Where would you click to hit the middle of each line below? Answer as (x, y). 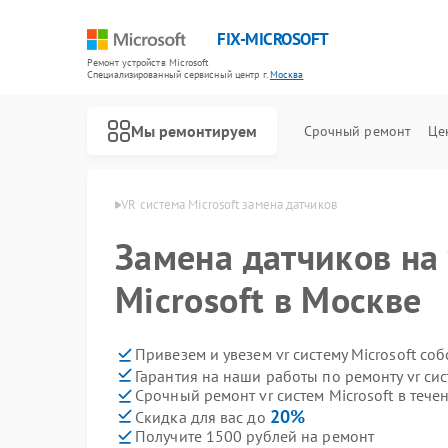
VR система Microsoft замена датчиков (229, 204)
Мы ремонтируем (194, 130)
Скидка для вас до (202, 416)
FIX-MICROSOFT (273, 39)
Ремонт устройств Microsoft (148, 62)
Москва (286, 74)
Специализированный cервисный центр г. (178, 74)
